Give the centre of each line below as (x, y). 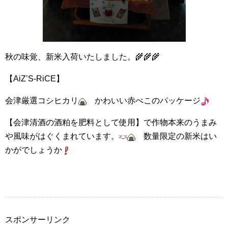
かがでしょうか (34, 150)
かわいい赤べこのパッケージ (144, 101)
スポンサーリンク (38, 220)
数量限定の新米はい (176, 136)
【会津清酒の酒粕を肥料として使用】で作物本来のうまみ (111, 122)
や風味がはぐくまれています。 (62, 136)
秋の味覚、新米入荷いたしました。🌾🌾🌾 (82, 57)
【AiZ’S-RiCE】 (35, 79)
